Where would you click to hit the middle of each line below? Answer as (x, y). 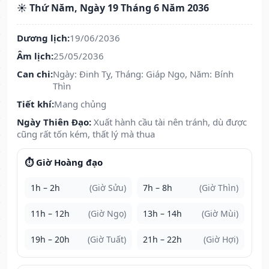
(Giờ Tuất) (107, 240)
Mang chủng (80, 104)
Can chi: (35, 74)
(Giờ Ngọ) (107, 214)
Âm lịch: (35, 56)
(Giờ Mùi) (220, 214)
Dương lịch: (43, 38)
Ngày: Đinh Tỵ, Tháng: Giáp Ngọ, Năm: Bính (143, 74)
